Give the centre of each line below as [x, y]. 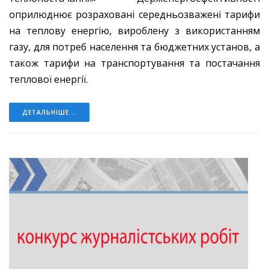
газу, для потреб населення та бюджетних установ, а [134, 47]
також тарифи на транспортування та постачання [134, 63]
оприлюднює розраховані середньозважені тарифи [134, 15]
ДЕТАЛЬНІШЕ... [49, 113]
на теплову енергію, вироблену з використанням [134, 31]
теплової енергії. [48, 80]
